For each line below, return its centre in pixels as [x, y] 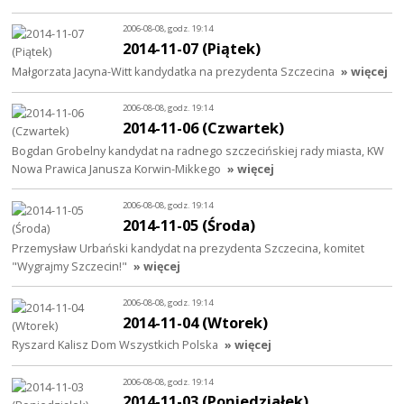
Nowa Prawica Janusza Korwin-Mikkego [117, 168]
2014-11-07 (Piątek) [192, 49]
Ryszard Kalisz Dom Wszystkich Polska [115, 345]
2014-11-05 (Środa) [189, 225]
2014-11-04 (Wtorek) [196, 322]
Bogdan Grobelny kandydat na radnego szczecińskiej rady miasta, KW [198, 150]
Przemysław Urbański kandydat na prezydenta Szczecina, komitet [188, 248]
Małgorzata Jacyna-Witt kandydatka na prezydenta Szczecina [174, 71]
